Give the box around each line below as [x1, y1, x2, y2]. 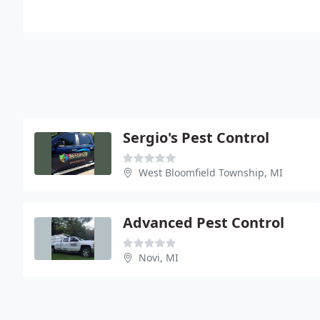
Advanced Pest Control [123, 212, 284, 232]
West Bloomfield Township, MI [139, 165, 283, 179]
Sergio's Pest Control [123, 127, 269, 147]
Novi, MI [139, 250, 179, 264]
